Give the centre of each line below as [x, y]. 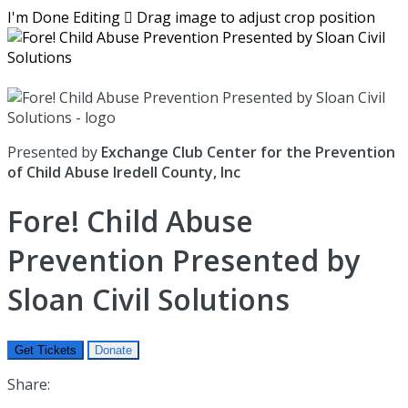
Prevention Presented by [184, 260]
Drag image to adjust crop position [256, 17]
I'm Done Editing [64, 17]
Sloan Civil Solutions [148, 300]
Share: [29, 384]
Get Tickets [46, 350]
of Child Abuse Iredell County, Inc [124, 172]
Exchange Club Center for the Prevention [248, 152]
